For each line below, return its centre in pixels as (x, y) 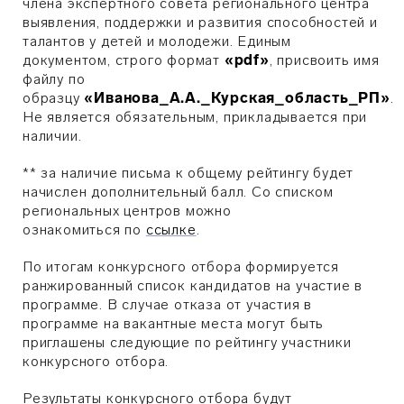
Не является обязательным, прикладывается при (195, 117)
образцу (54, 98)
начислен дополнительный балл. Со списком (178, 192)
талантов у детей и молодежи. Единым (157, 41)
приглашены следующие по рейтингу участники (187, 342)
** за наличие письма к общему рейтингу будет (188, 173)
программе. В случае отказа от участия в (168, 304)
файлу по (54, 79)
